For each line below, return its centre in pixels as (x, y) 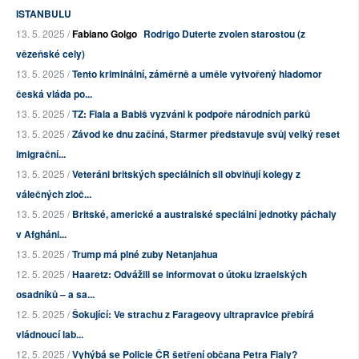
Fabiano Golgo (105, 33)
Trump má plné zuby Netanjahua (145, 254)
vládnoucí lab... (50, 334)
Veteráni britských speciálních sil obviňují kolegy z (186, 173)
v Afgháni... (41, 234)
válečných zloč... (54, 194)
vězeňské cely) (50, 53)
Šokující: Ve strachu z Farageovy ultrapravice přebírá (193, 314)
